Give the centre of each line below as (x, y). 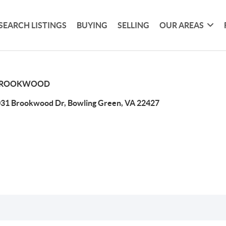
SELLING (134, 25)
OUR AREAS (182, 25)
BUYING (92, 25)
